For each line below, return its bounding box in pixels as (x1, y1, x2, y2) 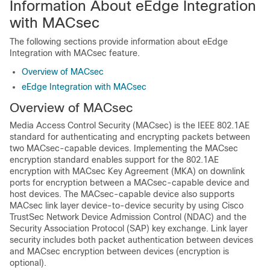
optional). (10, 258, 46, 268)
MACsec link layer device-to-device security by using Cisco (10, 201, 243, 210)
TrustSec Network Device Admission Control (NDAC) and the (10, 212, 246, 222)
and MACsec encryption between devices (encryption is (10, 246, 229, 256)
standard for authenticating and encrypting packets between (10, 132, 250, 142)
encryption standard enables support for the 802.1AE (10, 155, 219, 165)
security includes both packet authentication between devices (10, 235, 253, 245)
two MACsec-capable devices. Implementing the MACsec (10, 143, 238, 153)
